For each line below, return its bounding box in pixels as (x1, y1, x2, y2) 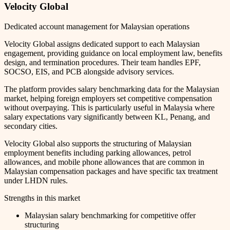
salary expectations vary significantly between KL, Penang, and (4, 112, 210, 121)
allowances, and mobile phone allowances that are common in (4, 157, 204, 166)
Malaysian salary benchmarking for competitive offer (25, 210, 196, 220)
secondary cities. (4, 121, 57, 130)
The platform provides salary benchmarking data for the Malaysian (4, 84, 219, 93)
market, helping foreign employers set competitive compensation (4, 93, 212, 103)
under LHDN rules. (4, 176, 68, 185)
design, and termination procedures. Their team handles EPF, (4, 57, 201, 67)
